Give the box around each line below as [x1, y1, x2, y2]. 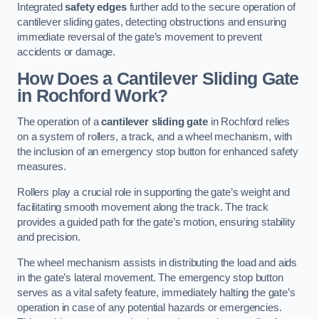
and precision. [17, 231, 80, 243]
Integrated [17, 1, 66, 14]
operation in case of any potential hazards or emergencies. [17, 301, 282, 313]
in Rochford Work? [17, 85, 168, 105]
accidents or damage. [17, 46, 116, 58]
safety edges [65, 1, 127, 14]
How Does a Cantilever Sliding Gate [17, 68, 299, 88]
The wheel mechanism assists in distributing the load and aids [17, 256, 298, 268]
